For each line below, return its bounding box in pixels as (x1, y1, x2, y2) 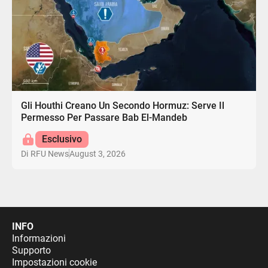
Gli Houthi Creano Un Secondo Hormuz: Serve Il (21, 100, 225, 112)
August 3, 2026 (69, 148, 126, 159)
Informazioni (11, 233, 66, 245)
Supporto (11, 245, 51, 257)
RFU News (31, 149, 69, 159)
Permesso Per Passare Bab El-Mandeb (21, 112, 188, 124)
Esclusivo (41, 133, 82, 145)
